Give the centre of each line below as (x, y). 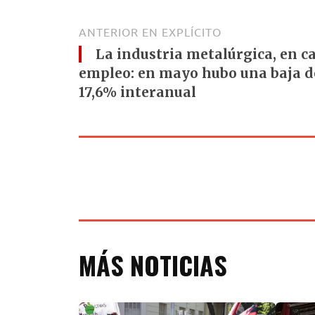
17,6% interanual (137, 92)
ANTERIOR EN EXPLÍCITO (150, 33)
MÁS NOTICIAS (153, 264)
